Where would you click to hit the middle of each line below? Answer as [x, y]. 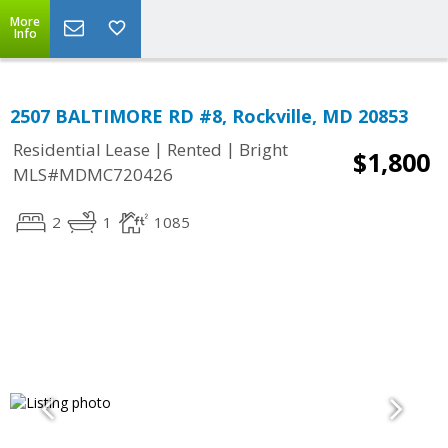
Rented [194, 150]
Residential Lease [81, 150]
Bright [263, 150]
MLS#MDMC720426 [93, 175]
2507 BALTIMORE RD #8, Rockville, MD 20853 [209, 116]
